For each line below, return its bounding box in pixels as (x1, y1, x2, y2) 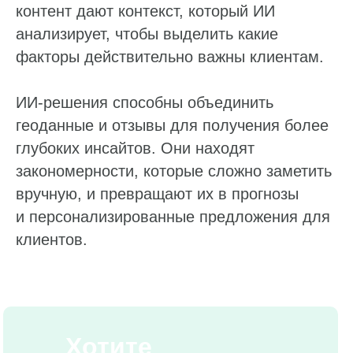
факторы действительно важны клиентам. (16, 48, 324, 66)
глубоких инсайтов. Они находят (16, 139, 255, 158)
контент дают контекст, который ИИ (16, 2, 275, 20)
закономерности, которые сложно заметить (16, 162, 332, 180)
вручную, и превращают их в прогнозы (16, 185, 299, 203)
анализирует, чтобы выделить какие (16, 25, 278, 43)
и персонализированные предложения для (16, 208, 330, 226)
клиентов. (16, 231, 87, 249)
